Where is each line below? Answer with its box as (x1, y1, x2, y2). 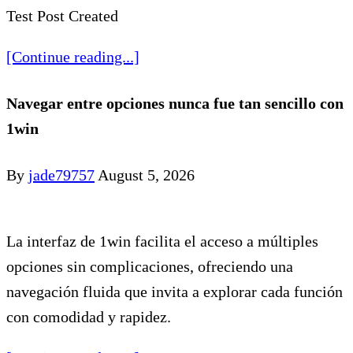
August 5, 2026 (98, 165, 195, 184)
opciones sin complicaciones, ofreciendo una (6, 257, 293, 275)
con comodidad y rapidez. (6, 307, 171, 325)
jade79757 (28, 165, 95, 184)
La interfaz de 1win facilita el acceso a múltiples (6, 232, 318, 250)
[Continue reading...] (6, 48, 139, 66)
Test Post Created (6, 7, 118, 25)
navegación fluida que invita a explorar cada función (6, 282, 343, 300)
